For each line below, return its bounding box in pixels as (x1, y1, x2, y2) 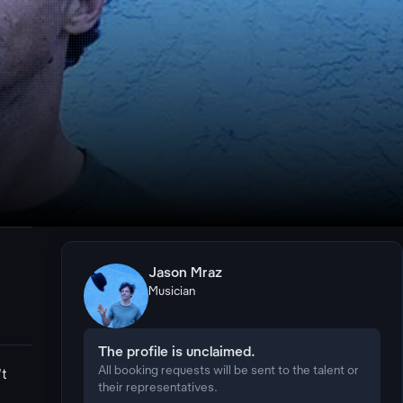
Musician (148, 286, 196, 298)
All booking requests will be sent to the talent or (98, 365, 360, 377)
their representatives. (98, 382, 219, 394)
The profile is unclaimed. (98, 345, 255, 360)
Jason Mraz (148, 266, 222, 281)
